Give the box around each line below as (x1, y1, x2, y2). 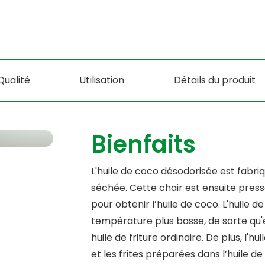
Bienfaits (91, 128, 196, 161)
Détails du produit (174, 73, 256, 88)
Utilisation (79, 73, 125, 88)
